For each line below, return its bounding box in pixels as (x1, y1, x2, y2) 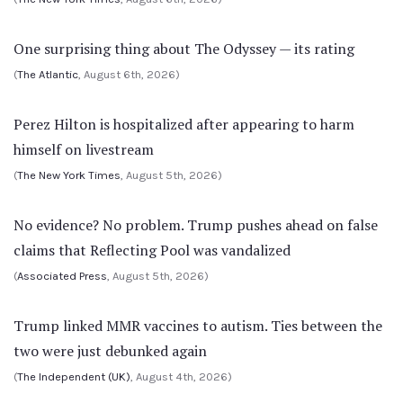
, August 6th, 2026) (78, 67, 180, 81)
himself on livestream (13, 139, 154, 159)
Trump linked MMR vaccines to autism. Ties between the (13, 316, 382, 336)
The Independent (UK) (17, 370, 130, 383)
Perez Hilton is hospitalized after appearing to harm (13, 114, 354, 134)
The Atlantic (17, 67, 78, 81)
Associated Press (17, 269, 107, 282)
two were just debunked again (13, 341, 207, 361)
